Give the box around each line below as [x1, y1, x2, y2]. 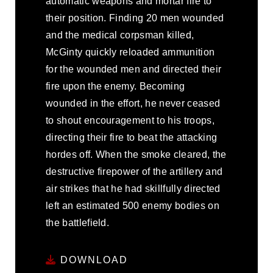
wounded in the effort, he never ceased [46, 98, 221, 108]
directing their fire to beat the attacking [46, 132, 218, 143]
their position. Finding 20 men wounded [46, 13, 224, 23]
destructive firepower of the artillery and [46, 166, 223, 177]
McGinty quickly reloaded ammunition [46, 47, 215, 57]
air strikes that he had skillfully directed [46, 183, 221, 194]
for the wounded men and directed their [46, 64, 222, 74]
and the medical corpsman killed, [46, 30, 194, 40]
